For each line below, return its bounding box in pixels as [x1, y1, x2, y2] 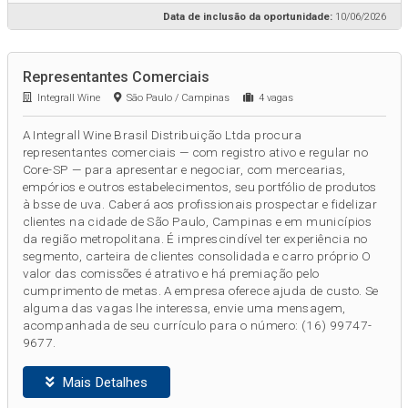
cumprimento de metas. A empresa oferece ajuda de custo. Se [22, 283, 379, 299]
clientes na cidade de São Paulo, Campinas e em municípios [22, 214, 372, 229]
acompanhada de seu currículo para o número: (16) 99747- [22, 318, 372, 333]
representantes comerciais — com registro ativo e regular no [22, 145, 369, 160]
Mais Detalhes [54, 373, 148, 391]
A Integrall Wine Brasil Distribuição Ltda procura [22, 127, 302, 143]
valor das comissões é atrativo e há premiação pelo [22, 266, 320, 281]
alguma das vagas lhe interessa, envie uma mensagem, [22, 301, 346, 316]
